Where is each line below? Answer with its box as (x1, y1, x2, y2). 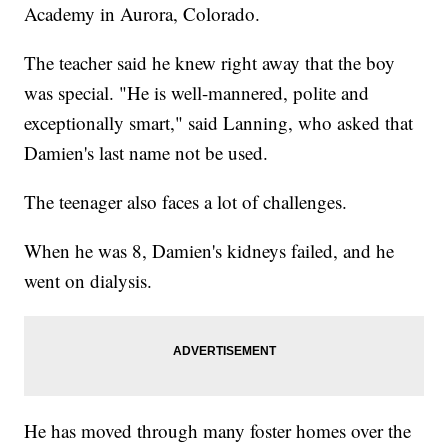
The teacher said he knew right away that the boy (24, 50, 396, 76)
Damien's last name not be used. (24, 140, 269, 166)
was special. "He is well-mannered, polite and (24, 80, 370, 106)
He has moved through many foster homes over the (24, 418, 412, 444)
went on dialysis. (24, 268, 153, 294)
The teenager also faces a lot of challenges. (24, 189, 348, 215)
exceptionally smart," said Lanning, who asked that (24, 110, 414, 136)
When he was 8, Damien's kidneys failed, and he (24, 238, 395, 264)
